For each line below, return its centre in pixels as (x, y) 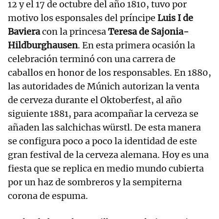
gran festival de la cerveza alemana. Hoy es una (108, 155)
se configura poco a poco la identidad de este (102, 141)
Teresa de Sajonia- (148, 32)
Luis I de (175, 18)
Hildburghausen (43, 45)
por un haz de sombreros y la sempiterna (95, 182)
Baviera (24, 32)
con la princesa (74, 32)
